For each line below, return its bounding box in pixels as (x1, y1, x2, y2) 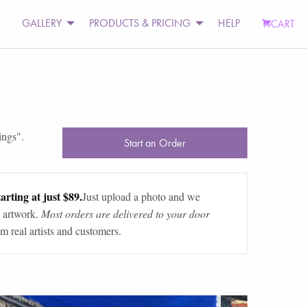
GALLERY (22, 16, 62, 31)
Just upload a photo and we (82, 188, 200, 204)
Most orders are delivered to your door (40, 206, 210, 221)
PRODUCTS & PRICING (89, 16, 191, 31)
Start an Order (123, 135, 186, 150)
